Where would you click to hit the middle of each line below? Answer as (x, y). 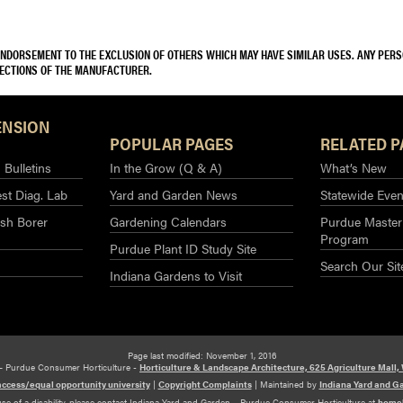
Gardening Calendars (168, 221)
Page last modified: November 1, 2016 (201, 356)
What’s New (354, 167)
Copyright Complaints (205, 384)
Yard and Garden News (174, 194)
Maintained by (289, 384)
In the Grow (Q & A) (166, 167)
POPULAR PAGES (171, 143)
